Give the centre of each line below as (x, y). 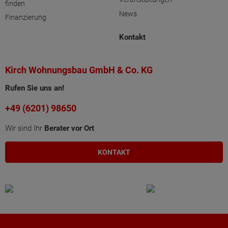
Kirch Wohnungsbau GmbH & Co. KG (79, 70)
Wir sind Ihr (25, 128)
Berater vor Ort (69, 128)
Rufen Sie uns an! (35, 88)
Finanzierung (26, 18)
